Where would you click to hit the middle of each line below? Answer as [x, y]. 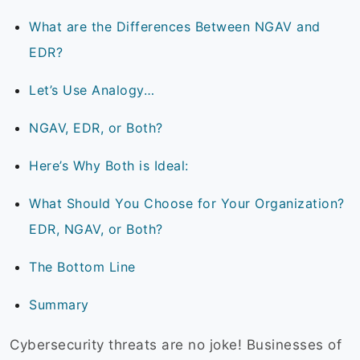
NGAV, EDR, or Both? [98, 128]
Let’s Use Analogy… [94, 90]
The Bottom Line [84, 267]
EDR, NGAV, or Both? [98, 229]
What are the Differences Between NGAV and [175, 27]
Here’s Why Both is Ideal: [111, 166]
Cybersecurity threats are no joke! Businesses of [176, 345]
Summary [61, 305]
